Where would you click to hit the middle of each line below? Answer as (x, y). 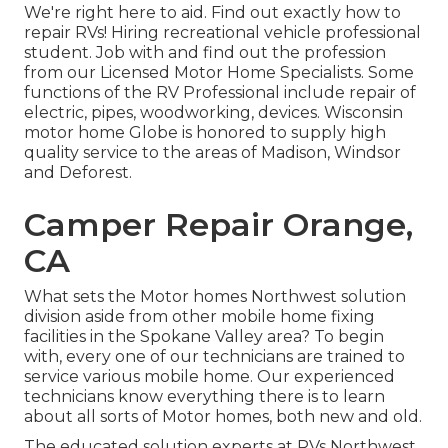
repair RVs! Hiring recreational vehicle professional (222, 33)
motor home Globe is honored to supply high (205, 133)
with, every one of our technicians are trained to (214, 357)
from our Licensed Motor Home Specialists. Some (219, 73)
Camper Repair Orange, (218, 225)
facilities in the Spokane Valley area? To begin (204, 337)
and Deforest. (78, 173)
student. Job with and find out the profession (205, 53)
